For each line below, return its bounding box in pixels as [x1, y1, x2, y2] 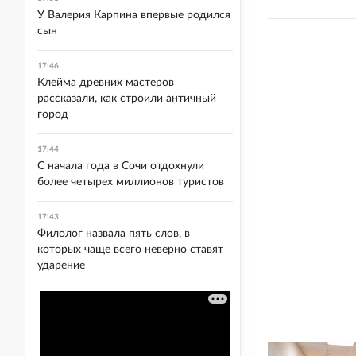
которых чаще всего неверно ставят [37, 244, 223, 255]
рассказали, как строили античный [37, 93, 216, 104]
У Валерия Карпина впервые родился [37, 10, 230, 21]
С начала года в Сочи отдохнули [37, 161, 204, 172]
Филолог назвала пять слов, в [37, 228, 190, 239]
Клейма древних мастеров [37, 77, 174, 88]
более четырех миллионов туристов [37, 176, 224, 188]
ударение [37, 260, 85, 271]
